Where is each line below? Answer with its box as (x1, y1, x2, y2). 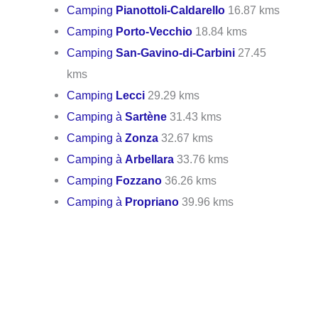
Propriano (125, 195, 180, 209)
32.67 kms (158, 131, 214, 145)
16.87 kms (225, 4, 280, 17)
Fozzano (116, 174, 163, 187)
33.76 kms (174, 153, 229, 166)
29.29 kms (145, 89, 200, 102)
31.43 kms (167, 110, 222, 124)
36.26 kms (162, 174, 217, 187)
